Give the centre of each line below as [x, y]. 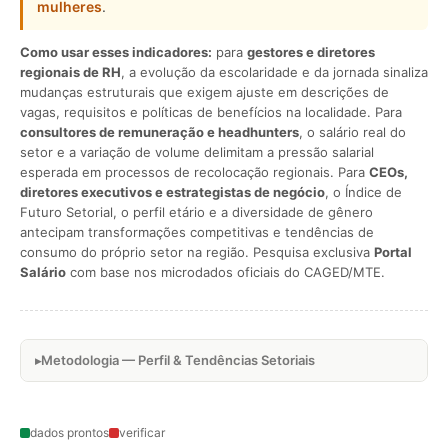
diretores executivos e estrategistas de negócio [172, 192]
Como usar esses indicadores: [116, 52]
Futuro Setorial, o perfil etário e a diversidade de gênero [196, 212]
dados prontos [69, 432]
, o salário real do [352, 132]
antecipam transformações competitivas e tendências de [197, 232]
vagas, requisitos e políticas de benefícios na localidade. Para [211, 112]
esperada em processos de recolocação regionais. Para [194, 172]
